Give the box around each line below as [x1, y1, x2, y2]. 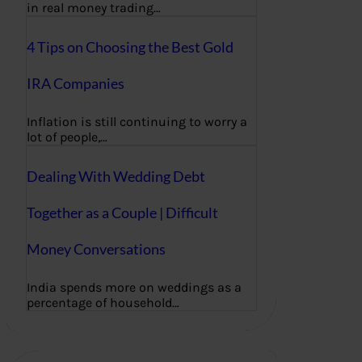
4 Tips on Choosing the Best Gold [27, 38, 234, 57]
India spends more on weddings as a [27, 280, 242, 295]
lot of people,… [27, 129, 107, 145]
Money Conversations [27, 240, 166, 259]
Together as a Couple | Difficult [27, 204, 218, 222]
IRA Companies [27, 74, 124, 93]
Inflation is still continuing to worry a [27, 114, 247, 130]
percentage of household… [27, 295, 179, 310]
